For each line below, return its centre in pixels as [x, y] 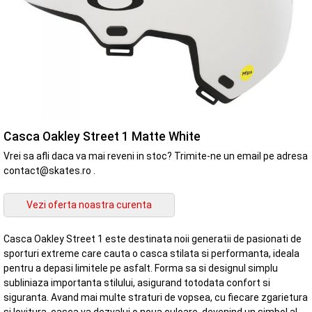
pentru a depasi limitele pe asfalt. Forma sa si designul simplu [141, 268]
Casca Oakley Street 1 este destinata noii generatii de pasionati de [153, 239]
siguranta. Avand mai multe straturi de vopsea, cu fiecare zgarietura [156, 298]
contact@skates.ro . [49, 170]
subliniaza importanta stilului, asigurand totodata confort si [137, 283]
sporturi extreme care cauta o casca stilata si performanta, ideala [151, 254]
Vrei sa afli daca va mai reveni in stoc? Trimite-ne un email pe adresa [156, 156]
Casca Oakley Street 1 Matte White [102, 136]
